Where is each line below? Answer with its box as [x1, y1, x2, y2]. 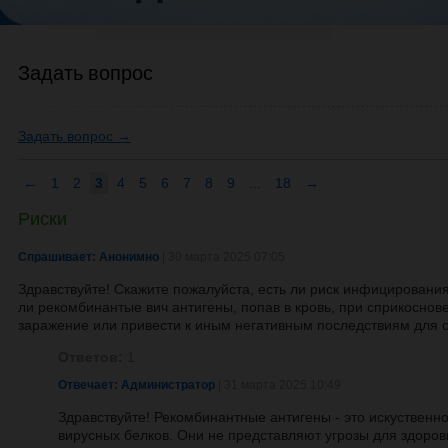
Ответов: [58, 349, 123, 365]
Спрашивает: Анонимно [18, 250, 159, 264]
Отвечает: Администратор [58, 378, 215, 392]
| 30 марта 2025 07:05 [159, 250, 285, 264]
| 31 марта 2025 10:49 [218, 378, 341, 392]
